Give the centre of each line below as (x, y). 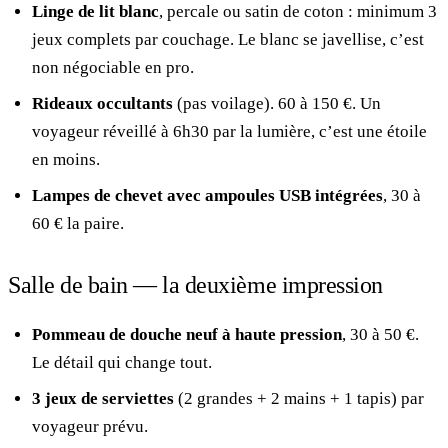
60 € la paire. (78, 223)
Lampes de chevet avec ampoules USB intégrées (207, 195)
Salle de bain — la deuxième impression (195, 284)
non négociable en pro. (113, 67)
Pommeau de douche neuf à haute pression (187, 334)
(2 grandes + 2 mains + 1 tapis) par (299, 398)
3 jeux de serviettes (103, 398)
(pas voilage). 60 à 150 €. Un (277, 103)
